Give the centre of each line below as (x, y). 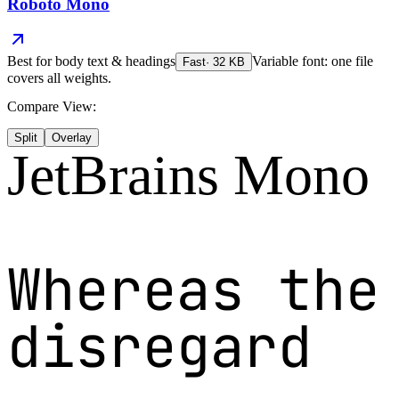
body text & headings (115, 61)
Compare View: (52, 107)
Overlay (72, 138)
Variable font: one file (313, 61)
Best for (31, 61)
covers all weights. (59, 78)
